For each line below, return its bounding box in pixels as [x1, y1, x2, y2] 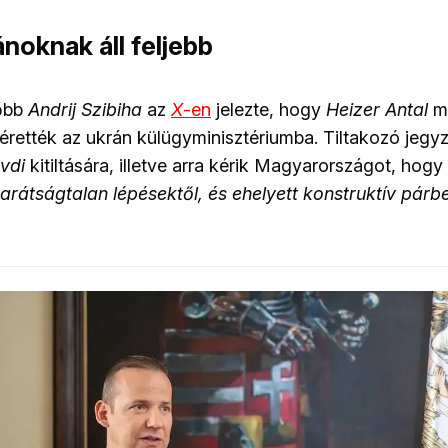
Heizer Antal [326, 99, 428, 121]
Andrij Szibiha [28, 99, 142, 121]
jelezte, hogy [211, 99, 326, 121]
